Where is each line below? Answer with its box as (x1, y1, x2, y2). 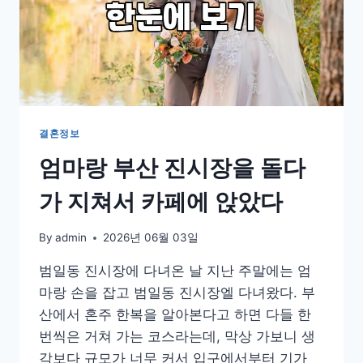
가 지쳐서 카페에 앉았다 (39, 187, 283, 216)
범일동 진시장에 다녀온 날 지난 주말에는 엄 (39, 263, 311, 280)
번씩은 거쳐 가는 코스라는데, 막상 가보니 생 (39, 328, 315, 345)
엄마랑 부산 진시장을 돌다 (39, 153, 305, 181)
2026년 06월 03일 (103, 231, 199, 245)
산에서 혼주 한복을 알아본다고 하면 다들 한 (39, 306, 311, 323)
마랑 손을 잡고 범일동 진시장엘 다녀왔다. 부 (39, 284, 315, 301)
